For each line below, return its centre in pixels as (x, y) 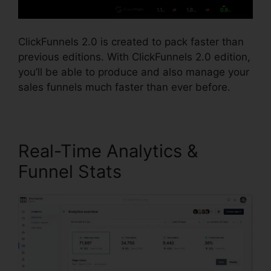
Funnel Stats (70, 171)
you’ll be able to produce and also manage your (134, 72)
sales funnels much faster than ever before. (124, 87)
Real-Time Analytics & (108, 151)
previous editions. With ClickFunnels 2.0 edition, (134, 57)
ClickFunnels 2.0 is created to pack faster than (131, 41)
